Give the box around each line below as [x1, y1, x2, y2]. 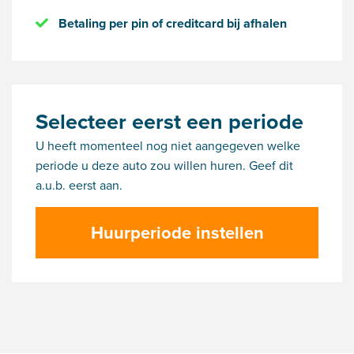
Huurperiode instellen [90, 220, 264, 247]
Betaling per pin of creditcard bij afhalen [55, 14, 287, 33]
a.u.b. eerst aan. [36, 176, 122, 195]
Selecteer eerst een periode [36, 106, 303, 138]
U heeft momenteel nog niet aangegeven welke [36, 137, 300, 156]
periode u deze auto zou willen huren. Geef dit [36, 156, 293, 175]
